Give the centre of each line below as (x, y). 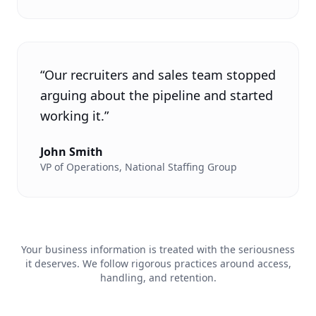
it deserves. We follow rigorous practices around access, (158, 263)
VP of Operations (80, 167)
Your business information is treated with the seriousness (158, 249)
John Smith (72, 152)
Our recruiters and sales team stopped (160, 75)
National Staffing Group (181, 167)
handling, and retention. (158, 278)
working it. (72, 116)
